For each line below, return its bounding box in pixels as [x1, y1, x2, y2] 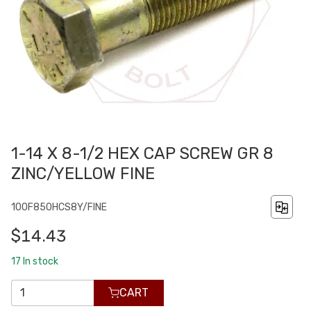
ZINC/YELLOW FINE [11, 164, 155, 184]
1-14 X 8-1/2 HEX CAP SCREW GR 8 [11, 144, 274, 164]
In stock [23, 255, 58, 267]
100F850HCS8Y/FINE [11, 201, 107, 213]
